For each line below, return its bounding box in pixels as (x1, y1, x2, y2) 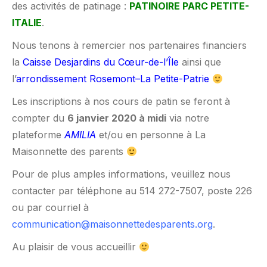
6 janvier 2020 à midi (67, 112, 166, 124)
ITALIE (12, 17, 42, 29)
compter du (12, 112, 67, 124)
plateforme (12, 129, 64, 141)
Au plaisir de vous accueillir (12, 241, 139, 253)
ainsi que (179, 56, 221, 68)
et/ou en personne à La (96, 129, 206, 141)
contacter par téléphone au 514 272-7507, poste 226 (12, 185, 252, 197)
